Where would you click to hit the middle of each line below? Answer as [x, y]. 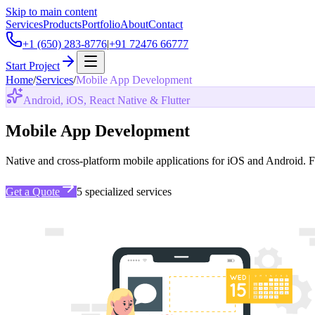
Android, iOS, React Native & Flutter [107, 100]
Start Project [33, 66]
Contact [166, 24]
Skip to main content [51, 12]
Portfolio [101, 24]
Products [62, 24]
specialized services [127, 191]
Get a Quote [33, 191]
